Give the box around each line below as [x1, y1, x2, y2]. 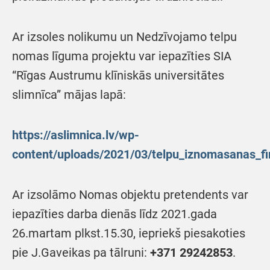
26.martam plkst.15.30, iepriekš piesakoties [12, 225, 245, 240]
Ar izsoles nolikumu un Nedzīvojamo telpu [12, 29, 237, 44]
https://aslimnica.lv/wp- [12, 127, 139, 142]
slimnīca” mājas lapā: [12, 87, 126, 102]
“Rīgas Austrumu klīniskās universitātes [12, 67, 224, 83]
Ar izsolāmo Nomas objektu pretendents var [12, 187, 248, 202]
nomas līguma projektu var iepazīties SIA [12, 48, 231, 63]
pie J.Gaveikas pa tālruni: [12, 245, 150, 260]
